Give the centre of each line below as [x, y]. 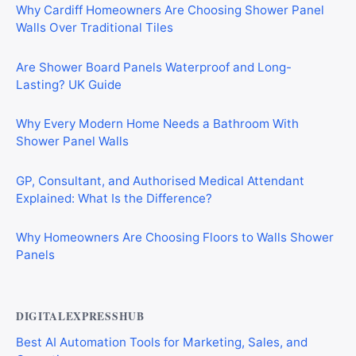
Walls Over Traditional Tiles [95, 27]
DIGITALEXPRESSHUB [80, 316]
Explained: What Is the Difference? [114, 198]
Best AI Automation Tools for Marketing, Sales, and [162, 342]
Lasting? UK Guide [69, 84]
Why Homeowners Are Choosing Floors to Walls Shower [175, 238]
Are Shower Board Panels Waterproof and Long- [154, 67]
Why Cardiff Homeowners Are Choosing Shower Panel [170, 10]
